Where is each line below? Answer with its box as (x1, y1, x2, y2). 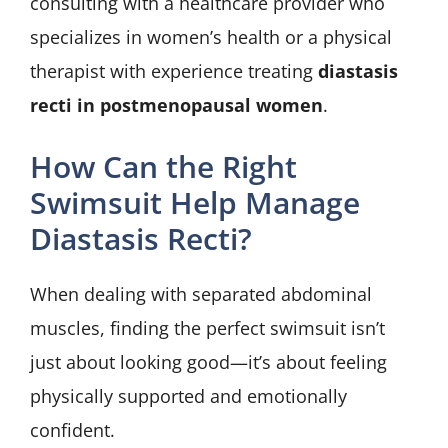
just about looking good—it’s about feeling (30, 350, 387, 375)
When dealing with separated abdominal (30, 282, 372, 307)
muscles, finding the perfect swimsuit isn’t (30, 316, 385, 341)
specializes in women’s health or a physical (30, 25, 392, 50)
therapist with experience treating (30, 59, 318, 84)
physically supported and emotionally (30, 384, 347, 409)
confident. (30, 418, 115, 443)
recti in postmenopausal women (30, 93, 323, 118)
